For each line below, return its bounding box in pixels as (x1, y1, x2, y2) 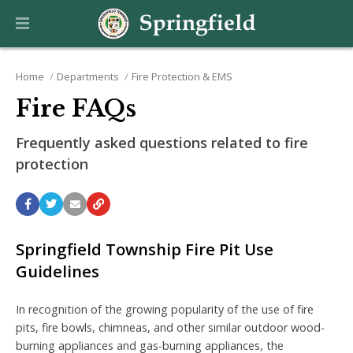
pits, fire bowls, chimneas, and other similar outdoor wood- (16, 320, 325, 336)
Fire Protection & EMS (131, 69, 232, 84)
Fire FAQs (16, 95, 136, 124)
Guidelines (16, 260, 99, 283)
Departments (56, 69, 119, 84)
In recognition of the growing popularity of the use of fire (16, 302, 314, 318)
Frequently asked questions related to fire (16, 133, 308, 153)
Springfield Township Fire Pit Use (16, 238, 273, 261)
